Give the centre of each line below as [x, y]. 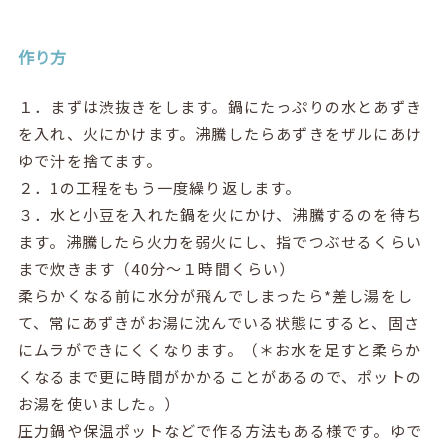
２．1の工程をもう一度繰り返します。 [159, 187]
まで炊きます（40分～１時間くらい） [156, 268]
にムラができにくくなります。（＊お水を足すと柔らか [219, 349]
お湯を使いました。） [98, 403]
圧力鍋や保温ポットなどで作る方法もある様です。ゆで [219, 430]
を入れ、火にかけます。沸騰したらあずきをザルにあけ [219, 133]
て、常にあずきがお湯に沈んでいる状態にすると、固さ [218, 322]
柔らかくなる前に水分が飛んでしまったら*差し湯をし [215, 295]
